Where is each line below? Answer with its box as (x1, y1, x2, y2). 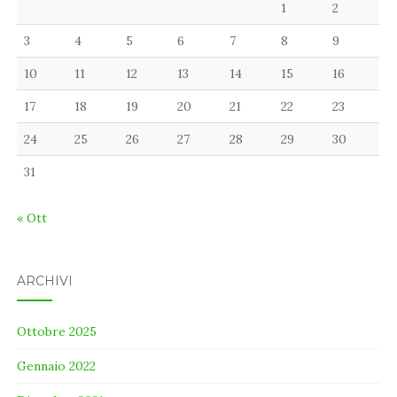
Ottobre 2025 (17, 323, 97, 339)
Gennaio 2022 (17, 357, 97, 374)
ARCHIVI (17, 272, 74, 289)
